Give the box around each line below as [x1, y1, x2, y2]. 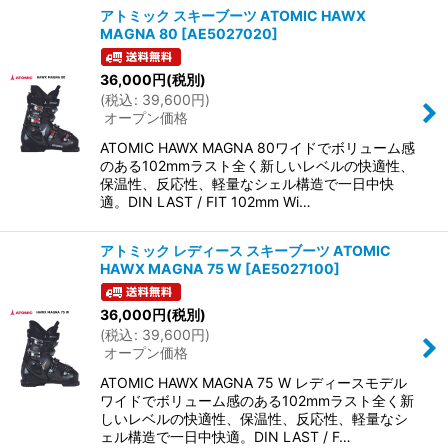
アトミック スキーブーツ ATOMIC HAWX [100, 7, 366, 25]
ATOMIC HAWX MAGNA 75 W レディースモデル [100, 374, 407, 392]
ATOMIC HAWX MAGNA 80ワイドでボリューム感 [100, 139, 415, 157]
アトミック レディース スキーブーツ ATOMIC [100, 242, 391, 260]
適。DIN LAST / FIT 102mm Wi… [100, 193, 311, 211]
